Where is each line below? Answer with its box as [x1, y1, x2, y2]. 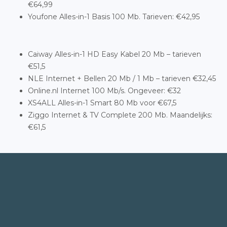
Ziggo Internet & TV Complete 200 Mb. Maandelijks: [28, 110, 212, 120]
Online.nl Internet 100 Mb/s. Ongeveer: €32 [28, 86, 181, 95]
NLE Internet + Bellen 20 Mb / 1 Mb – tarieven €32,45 [28, 74, 216, 83]
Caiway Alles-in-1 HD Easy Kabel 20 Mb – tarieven [28, 50, 201, 59]
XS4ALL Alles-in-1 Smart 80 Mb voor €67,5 [28, 98, 176, 107]
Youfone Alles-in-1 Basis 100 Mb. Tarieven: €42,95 [28, 12, 200, 21]
